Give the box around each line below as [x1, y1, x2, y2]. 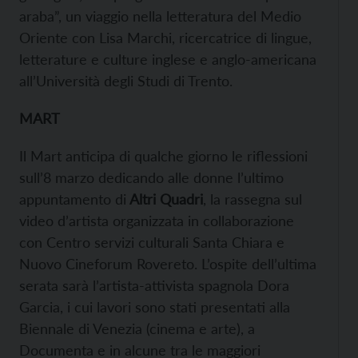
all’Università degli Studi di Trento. [19, 72, 233, 90]
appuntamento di [19, 190, 126, 209]
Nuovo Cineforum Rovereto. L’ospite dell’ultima [19, 255, 316, 273]
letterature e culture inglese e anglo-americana [19, 50, 316, 69]
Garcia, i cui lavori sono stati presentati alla [19, 298, 290, 316]
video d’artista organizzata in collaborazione [19, 212, 294, 230]
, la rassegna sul [203, 190, 302, 209]
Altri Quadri [126, 190, 203, 209]
